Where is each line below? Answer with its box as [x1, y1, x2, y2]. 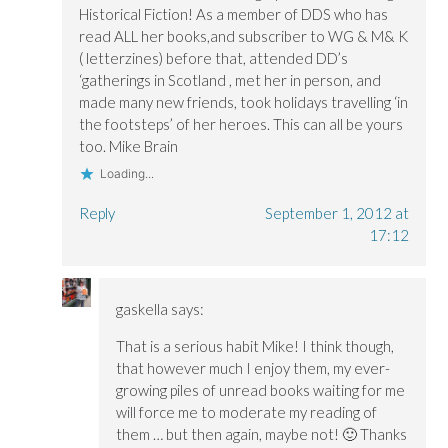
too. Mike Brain [79, 136, 179, 155]
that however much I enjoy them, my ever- [115, 358, 390, 377]
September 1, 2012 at [264, 203, 409, 222]
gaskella [115, 299, 168, 318]
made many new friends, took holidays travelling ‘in [79, 92, 409, 111]
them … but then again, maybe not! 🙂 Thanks [115, 424, 407, 443]
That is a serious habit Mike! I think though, [115, 336, 394, 355]
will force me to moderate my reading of [115, 402, 377, 421]
